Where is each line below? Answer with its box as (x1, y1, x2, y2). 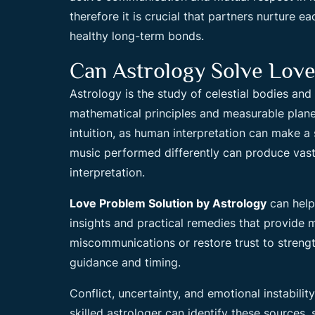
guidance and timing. (70, 255, 181, 269)
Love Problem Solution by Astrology (70, 196, 266, 210)
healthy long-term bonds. (70, 29, 204, 43)
